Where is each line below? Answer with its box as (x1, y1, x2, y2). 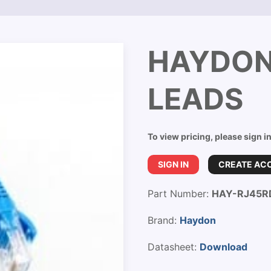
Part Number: (148, 188, 212, 200)
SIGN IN (158, 159, 189, 169)
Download (200, 241, 247, 253)
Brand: (148, 214, 180, 226)
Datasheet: (148, 241, 200, 253)
